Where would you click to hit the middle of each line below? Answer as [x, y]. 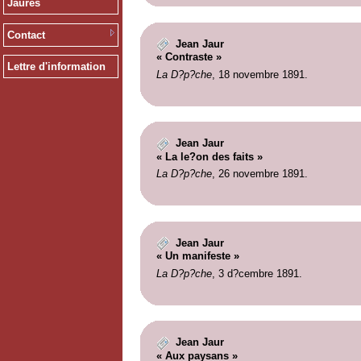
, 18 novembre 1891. [259, 74]
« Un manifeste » [197, 256]
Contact [26, 35]
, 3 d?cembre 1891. [257, 273]
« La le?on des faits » [209, 156]
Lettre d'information [56, 67]
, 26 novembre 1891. [259, 174]
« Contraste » [189, 57]
